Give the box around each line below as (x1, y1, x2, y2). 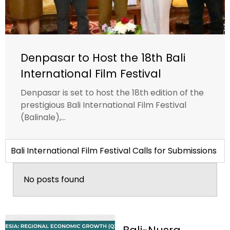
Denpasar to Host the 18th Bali (21, 50, 185, 65)
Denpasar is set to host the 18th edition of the (21, 86, 204, 99)
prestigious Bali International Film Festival (21, 99, 186, 111)
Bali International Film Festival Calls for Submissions (11, 144, 217, 157)
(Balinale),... (21, 111, 66, 123)
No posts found (24, 173, 84, 185)
